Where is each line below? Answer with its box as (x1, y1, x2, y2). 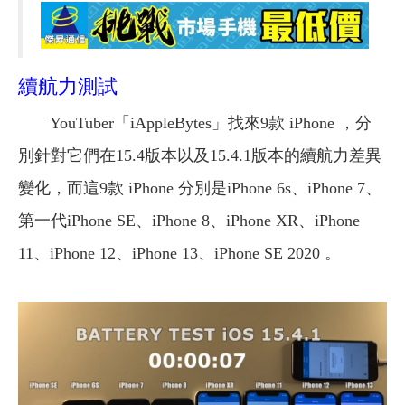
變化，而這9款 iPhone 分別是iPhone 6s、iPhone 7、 (18, 178, 381, 197)
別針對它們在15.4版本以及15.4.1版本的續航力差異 (18, 146, 381, 165)
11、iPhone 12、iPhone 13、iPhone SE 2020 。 (18, 243, 341, 262)
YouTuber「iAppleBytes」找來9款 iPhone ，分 (50, 113, 372, 132)
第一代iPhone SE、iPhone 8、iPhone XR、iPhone (18, 211, 360, 230)
